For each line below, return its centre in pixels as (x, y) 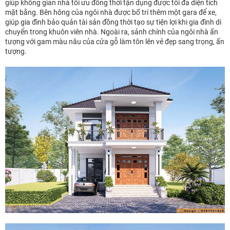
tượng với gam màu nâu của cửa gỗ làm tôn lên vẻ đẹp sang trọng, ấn (115, 42)
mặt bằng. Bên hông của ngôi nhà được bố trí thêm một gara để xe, (111, 13)
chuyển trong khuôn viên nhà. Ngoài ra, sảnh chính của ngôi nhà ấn (112, 32)
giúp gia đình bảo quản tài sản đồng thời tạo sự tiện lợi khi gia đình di (113, 22)
